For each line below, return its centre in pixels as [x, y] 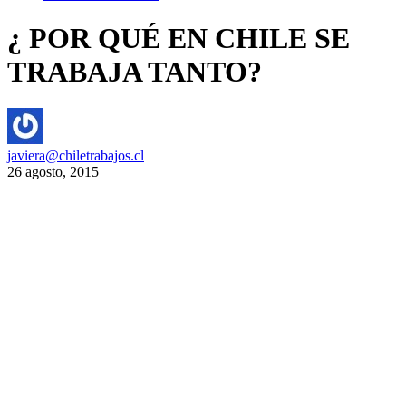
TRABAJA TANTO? [135, 71]
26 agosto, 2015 [53, 172]
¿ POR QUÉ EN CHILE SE [179, 38]
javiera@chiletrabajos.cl [76, 156]
